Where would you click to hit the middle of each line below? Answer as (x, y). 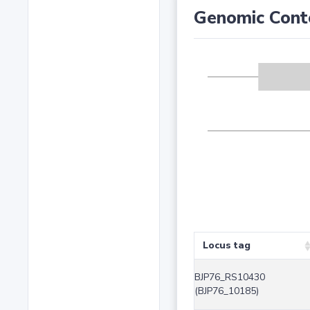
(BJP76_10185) (226, 291)
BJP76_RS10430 (229, 277)
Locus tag (226, 246)
